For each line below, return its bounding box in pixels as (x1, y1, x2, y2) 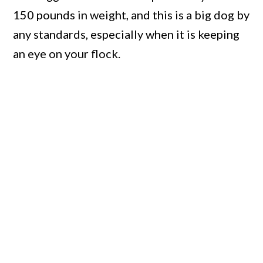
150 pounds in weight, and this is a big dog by (13, 8, 250, 22)
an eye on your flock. (13, 46, 121, 61)
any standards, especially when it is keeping (13, 27, 240, 42)
